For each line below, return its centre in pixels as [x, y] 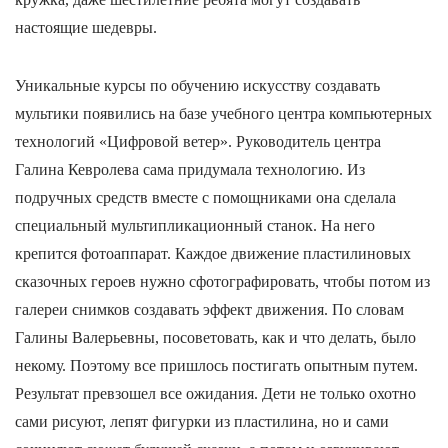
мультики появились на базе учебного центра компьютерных [223, 113]
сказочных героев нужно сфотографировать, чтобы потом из [222, 281]
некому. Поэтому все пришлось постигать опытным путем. [216, 365]
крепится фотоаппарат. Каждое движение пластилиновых [213, 253]
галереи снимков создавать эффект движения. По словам [209, 309]
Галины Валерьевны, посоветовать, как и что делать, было [215, 337]
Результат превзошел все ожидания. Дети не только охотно [215, 393]
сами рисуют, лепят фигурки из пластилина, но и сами [202, 421]
